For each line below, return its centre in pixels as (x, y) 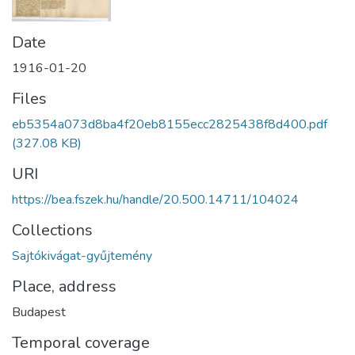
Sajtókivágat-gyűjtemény (82, 256)
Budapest (39, 312)
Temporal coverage (81, 342)
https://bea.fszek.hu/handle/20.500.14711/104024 (155, 199)
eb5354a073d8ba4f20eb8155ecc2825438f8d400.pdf (170, 124)
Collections (52, 230)
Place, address (64, 286)
